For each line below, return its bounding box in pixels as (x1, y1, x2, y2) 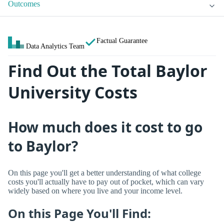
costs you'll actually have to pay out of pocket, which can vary (8, 177, 204, 186)
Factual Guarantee (96, 36, 147, 45)
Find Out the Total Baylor (8, 60, 207, 82)
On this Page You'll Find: (8, 204, 151, 221)
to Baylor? (8, 136, 78, 155)
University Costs (8, 81, 137, 103)
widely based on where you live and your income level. (8, 186, 182, 195)
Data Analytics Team (26, 42, 84, 50)
